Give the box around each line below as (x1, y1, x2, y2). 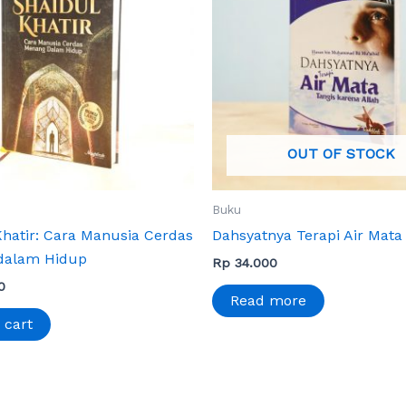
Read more (230, 291, 306, 309)
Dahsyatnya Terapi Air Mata (212, 226, 402, 244)
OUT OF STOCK (287, 145, 395, 162)
